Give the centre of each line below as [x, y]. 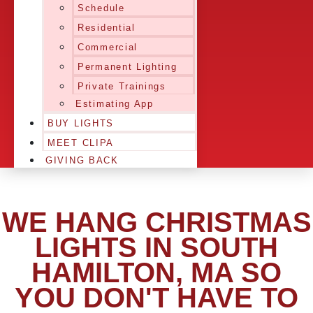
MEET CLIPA [81, 143]
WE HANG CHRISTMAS [156, 222]
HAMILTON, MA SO [156, 272]
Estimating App [115, 104]
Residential [107, 28]
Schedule [101, 8]
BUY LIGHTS [81, 123]
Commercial [108, 47]
